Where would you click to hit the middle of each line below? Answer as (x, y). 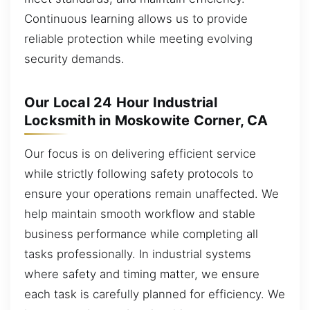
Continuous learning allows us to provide (136, 18)
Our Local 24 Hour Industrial (121, 102)
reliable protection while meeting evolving (138, 38)
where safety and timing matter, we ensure (142, 274)
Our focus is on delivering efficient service (140, 153)
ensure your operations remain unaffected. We (152, 193)
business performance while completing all (141, 234)
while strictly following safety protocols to (139, 173)
